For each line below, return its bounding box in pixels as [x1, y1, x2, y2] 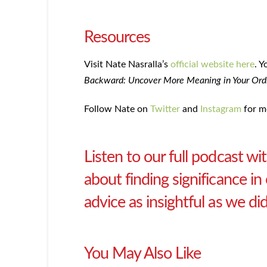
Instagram [200, 104, 241, 114]
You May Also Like [83, 246, 201, 262]
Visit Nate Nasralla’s [83, 60, 170, 70]
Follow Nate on [83, 104, 150, 114]
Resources [83, 29, 151, 45]
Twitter [150, 104, 180, 114]
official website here [170, 60, 254, 70]
